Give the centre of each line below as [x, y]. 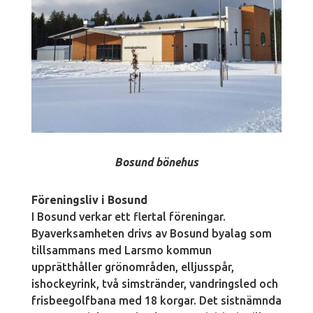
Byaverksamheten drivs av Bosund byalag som [151, 233]
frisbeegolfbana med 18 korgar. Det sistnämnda [156, 300]
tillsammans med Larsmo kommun [121, 250]
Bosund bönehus [156, 162]
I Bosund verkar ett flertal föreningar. [128, 216]
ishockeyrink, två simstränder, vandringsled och [154, 283]
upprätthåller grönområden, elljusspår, [132, 267]
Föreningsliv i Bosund [89, 199]
